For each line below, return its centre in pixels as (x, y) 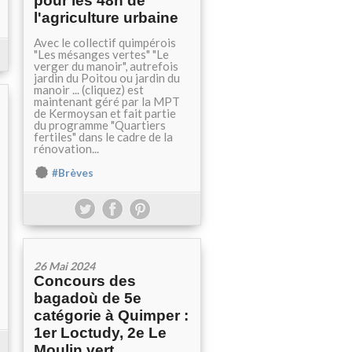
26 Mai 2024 (64, 266)
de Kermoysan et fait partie (105, 113)
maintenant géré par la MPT (107, 101)
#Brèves (73, 173)
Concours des (85, 281)
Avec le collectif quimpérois (105, 42)
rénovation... (66, 148)
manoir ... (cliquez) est (89, 90)
